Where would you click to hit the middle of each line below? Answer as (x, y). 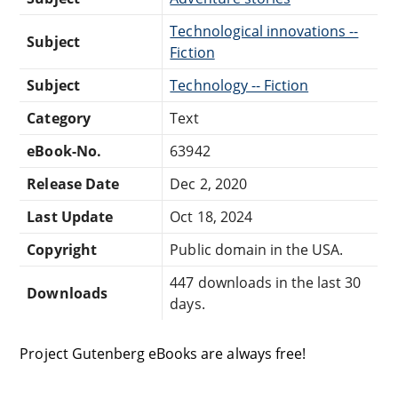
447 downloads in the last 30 (266, 282)
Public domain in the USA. (257, 249)
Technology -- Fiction (239, 85)
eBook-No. (64, 151)
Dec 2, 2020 (208, 183)
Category (59, 118)
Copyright (62, 249)
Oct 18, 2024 (211, 216)
